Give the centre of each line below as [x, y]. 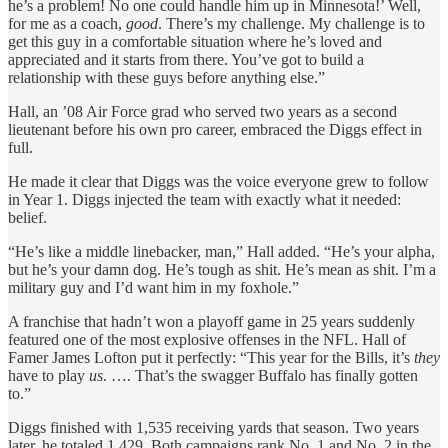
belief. [27, 218]
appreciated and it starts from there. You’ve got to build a [186, 60]
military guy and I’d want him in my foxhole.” [153, 288]
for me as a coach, [67, 24]
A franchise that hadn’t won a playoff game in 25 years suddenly [211, 322]
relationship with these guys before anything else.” [166, 78]
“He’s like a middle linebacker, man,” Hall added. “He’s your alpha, [221, 252]
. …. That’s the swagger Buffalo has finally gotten [260, 376]
